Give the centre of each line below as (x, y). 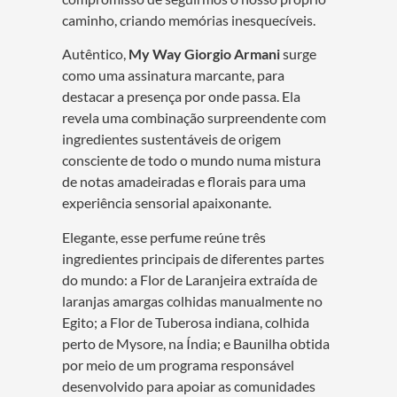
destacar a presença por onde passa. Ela (181, 97)
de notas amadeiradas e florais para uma (184, 182)
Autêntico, (95, 54)
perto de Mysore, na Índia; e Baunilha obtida (196, 343)
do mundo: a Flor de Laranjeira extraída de (190, 279)
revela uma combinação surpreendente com (194, 118)
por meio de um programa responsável (178, 364)
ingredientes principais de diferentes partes (193, 258)
